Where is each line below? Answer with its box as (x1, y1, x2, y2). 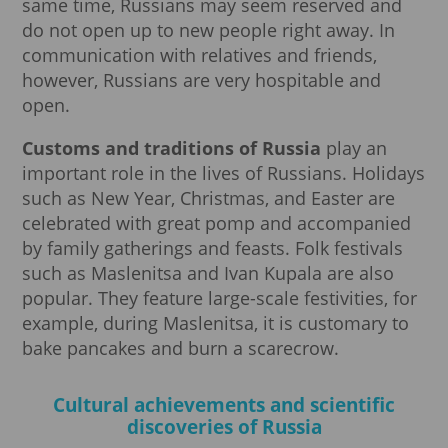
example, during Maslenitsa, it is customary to (22, 310, 409, 335)
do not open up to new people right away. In (22, 17, 395, 42)
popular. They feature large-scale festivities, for (22, 285, 417, 310)
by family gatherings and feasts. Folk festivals (22, 235, 403, 260)
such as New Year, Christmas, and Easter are (22, 185, 395, 210)
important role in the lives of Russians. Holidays (22, 160, 425, 185)
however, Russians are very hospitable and (22, 67, 381, 92)
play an (321, 135, 387, 160)
